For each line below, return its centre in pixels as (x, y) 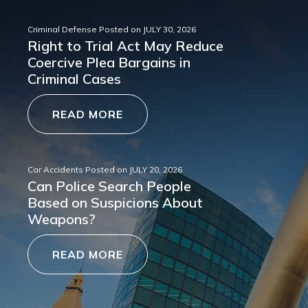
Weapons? (62, 219)
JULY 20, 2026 (156, 170)
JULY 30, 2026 (169, 30)
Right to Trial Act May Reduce (125, 46)
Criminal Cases (74, 79)
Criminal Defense (62, 30)
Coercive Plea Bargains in (109, 63)
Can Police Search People (109, 186)
